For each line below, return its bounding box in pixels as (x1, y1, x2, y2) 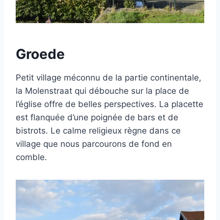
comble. (16, 152, 47, 163)
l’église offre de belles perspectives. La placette (16, 99, 203, 110)
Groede (16, 46, 65, 63)
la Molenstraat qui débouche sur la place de (16, 86, 189, 96)
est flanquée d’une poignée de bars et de (16, 112, 178, 123)
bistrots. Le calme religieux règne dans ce (16, 126, 181, 136)
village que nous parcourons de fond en (16, 139, 172, 149)
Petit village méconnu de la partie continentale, (16, 73, 201, 83)
